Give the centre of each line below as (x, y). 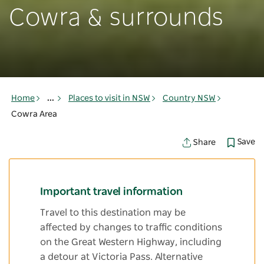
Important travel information (111, 192)
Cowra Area (34, 115)
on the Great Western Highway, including (131, 242)
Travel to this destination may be (113, 213)
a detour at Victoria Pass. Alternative (121, 257)
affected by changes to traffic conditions (131, 228)
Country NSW (189, 99)
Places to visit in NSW (109, 99)
